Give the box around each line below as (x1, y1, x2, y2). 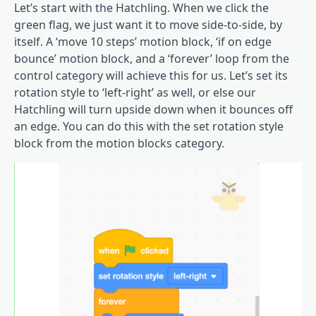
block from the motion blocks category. (14, 135, 224, 151)
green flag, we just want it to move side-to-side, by (14, 16, 282, 32)
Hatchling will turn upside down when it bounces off (14, 101, 293, 117)
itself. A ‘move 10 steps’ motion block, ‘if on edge (14, 33, 272, 49)
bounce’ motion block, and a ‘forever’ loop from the (14, 50, 289, 66)
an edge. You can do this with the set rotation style (14, 118, 284, 134)
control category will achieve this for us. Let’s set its (14, 67, 288, 83)
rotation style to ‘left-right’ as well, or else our (14, 84, 256, 100)
